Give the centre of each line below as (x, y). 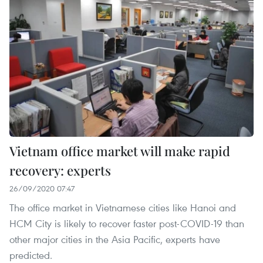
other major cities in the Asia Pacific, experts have (115, 240)
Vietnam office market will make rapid (120, 151)
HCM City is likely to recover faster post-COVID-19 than (127, 224)
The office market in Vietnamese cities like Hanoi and (123, 208)
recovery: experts (60, 171)
